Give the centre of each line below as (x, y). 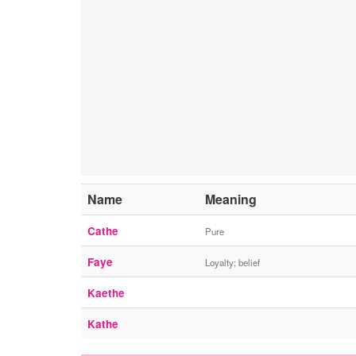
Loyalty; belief (232, 262)
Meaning (231, 199)
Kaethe (106, 292)
